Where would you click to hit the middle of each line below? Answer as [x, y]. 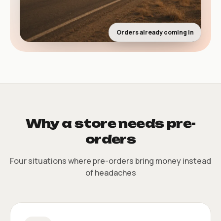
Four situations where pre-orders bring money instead [110, 161]
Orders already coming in [155, 32]
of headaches [110, 172]
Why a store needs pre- [110, 123]
